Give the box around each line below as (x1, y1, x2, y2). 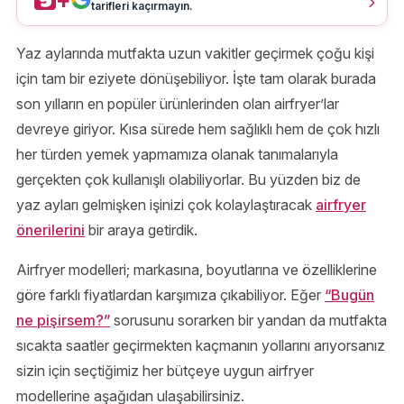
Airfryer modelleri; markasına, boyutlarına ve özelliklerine (16, 261, 377, 280)
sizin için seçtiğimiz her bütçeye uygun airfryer (16, 362, 314, 381)
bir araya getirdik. (85, 221, 197, 240)
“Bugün (325, 286, 374, 305)
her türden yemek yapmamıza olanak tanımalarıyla (16, 145, 338, 164)
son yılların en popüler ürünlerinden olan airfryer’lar (16, 95, 339, 114)
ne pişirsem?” (16, 311, 110, 330)
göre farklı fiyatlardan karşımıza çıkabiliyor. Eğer (16, 286, 325, 305)
